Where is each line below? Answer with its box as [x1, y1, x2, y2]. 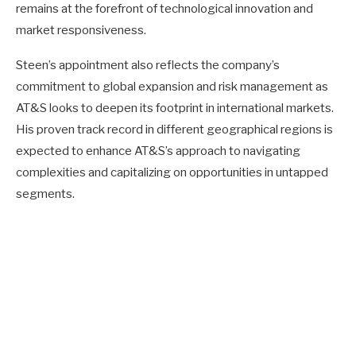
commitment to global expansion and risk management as [16, 79, 328, 94]
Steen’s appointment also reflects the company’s [16, 57, 280, 72]
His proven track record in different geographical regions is [16, 122, 333, 137]
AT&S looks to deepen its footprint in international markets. [16, 100, 334, 115]
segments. [16, 186, 75, 201]
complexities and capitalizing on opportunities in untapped [16, 164, 328, 180]
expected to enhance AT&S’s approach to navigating [16, 143, 300, 158]
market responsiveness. [16, 22, 146, 37]
